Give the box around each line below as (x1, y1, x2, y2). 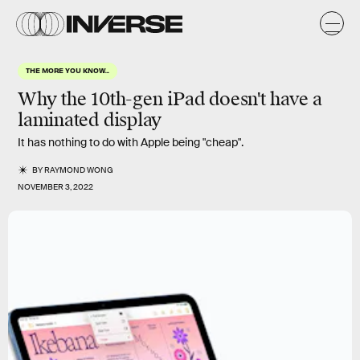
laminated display (18, 108, 162, 132)
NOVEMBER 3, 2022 (18, 182, 93, 192)
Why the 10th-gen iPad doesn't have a (18, 88, 323, 111)
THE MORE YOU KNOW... (26, 65, 110, 75)
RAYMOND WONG (44, 165, 114, 175)
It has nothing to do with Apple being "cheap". (18, 135, 243, 149)
